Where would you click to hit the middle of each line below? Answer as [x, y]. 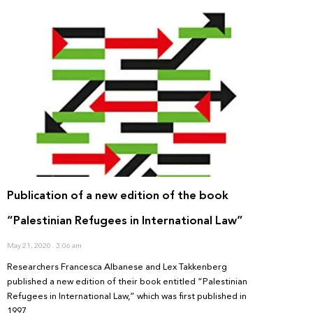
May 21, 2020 [30, 246]
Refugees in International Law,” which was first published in [127, 297]
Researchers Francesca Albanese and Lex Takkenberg [117, 267]
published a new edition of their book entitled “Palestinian [127, 282]
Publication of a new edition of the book [118, 196]
